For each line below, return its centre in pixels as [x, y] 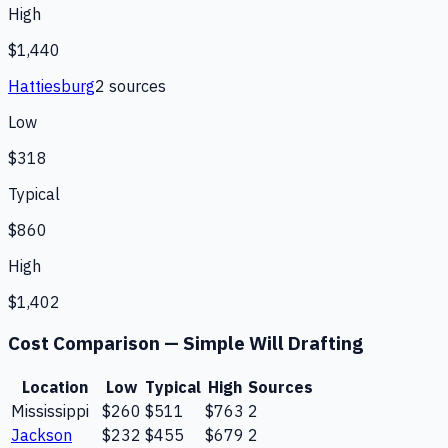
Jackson [41, 434]
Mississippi [50, 410]
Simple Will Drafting [273, 343]
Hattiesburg [51, 86]
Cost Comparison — [95, 343]
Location [54, 386]
